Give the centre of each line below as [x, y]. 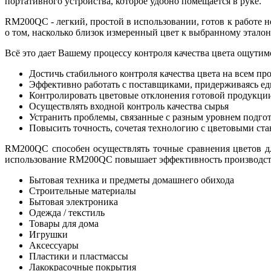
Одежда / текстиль [67, 213]
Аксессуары [54, 246]
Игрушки [48, 235]
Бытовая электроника [73, 202]
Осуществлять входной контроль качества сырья [129, 106]
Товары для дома [64, 224]
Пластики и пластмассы [79, 256]
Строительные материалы [83, 191]
